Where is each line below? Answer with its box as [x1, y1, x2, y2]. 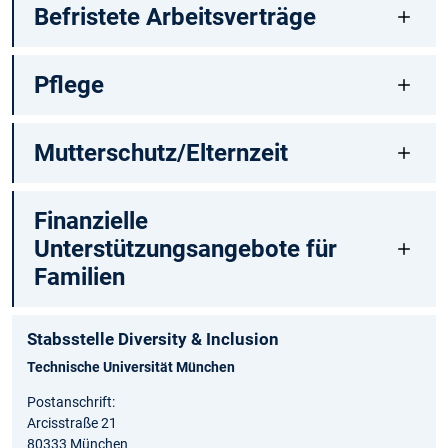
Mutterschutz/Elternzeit [33, 139, 288, 168]
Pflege [33, 71, 104, 100]
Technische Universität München [27, 359, 235, 376]
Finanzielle [33, 207, 148, 236]
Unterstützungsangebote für [33, 235, 337, 264]
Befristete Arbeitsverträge [33, 3, 316, 32]
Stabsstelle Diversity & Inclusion [27, 329, 279, 350]
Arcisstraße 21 [27, 415, 117, 432]
